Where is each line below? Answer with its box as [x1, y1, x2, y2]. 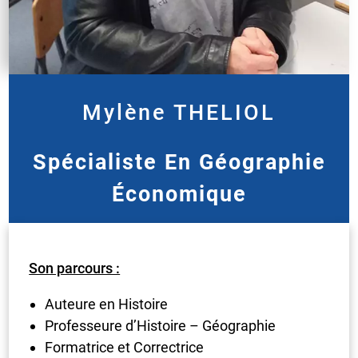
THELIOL [173, 99, 276, 125]
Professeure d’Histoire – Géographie [45, 317, 276, 335]
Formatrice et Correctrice [45, 339, 205, 356]
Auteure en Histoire [45, 296, 169, 313]
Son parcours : [29, 260, 121, 277]
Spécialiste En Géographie [32, 149, 326, 176]
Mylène [82, 99, 173, 125]
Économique [111, 181, 247, 208]
